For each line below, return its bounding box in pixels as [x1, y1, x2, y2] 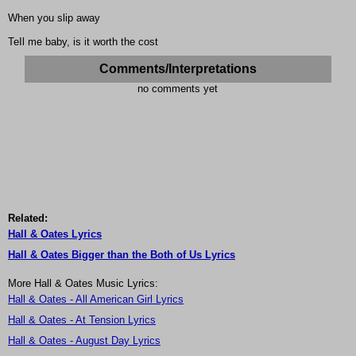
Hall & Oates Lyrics [8, 228, 102, 241]
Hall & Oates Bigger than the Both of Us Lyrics [8, 249, 235, 261]
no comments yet [137, 83, 219, 95]
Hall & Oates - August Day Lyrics [8, 335, 161, 347]
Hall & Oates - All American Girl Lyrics [8, 293, 184, 306]
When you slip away [8, 12, 100, 25]
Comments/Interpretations [99, 62, 257, 76]
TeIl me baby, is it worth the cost [8, 36, 158, 48]
